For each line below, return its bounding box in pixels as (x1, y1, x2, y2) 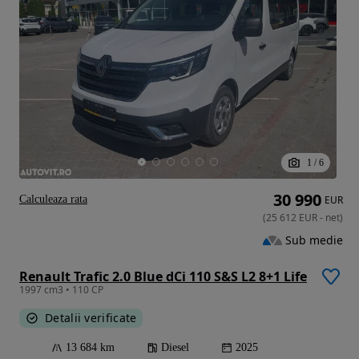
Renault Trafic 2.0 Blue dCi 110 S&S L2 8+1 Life (19, 267, 307, 285)
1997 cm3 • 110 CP (19, 282, 103, 296)
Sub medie (285, 232, 343, 248)
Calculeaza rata (19, 192, 87, 205)
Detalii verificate (45, 309, 137, 325)
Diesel (161, 341, 189, 353)
